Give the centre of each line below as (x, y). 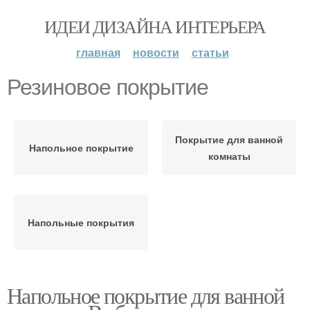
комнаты (229, 156)
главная (98, 52)
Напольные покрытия (81, 222)
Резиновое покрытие (108, 87)
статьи (210, 52)
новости (156, 52)
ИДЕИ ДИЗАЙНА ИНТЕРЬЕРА (155, 26)
